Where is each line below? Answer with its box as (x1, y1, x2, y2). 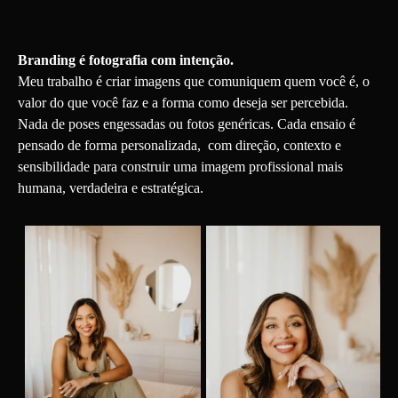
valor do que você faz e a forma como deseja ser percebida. (18, 95, 352, 110)
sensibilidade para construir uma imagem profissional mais (18, 159, 343, 174)
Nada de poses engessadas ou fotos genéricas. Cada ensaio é (18, 116, 355, 131)
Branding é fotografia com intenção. (18, 52, 234, 68)
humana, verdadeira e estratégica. (18, 180, 203, 195)
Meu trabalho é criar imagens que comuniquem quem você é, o (18, 74, 370, 89)
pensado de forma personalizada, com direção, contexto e (18, 138, 341, 153)
